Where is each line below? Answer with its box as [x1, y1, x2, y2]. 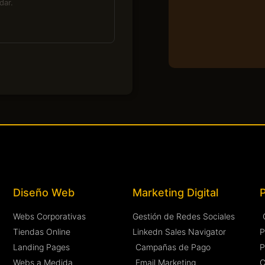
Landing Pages [13, 242, 70, 253]
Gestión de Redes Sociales [132, 211, 235, 222]
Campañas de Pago [135, 242, 211, 253]
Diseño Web [13, 186, 75, 199]
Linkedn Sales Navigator [132, 227, 226, 237]
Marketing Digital [132, 186, 218, 199]
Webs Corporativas [13, 211, 86, 222]
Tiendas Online [13, 227, 71, 237]
